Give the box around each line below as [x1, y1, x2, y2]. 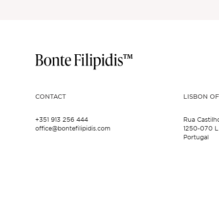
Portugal [183, 133, 209, 141]
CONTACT [35, 92, 66, 100]
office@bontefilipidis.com [35, 124, 110, 132]
